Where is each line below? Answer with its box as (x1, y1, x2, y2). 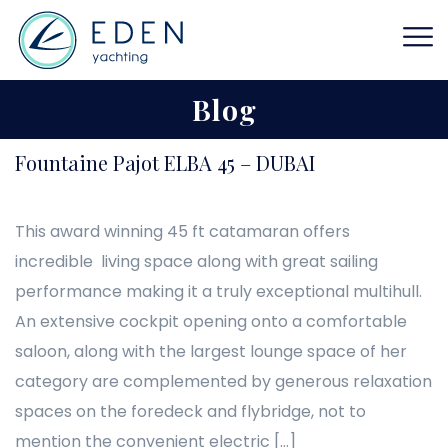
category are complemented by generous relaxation (15, 370, 432, 393)
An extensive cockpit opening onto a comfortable (15, 310, 407, 333)
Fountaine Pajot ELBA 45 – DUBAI (15, 149, 315, 176)
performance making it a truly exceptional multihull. (15, 280, 426, 303)
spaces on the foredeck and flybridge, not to (15, 400, 366, 423)
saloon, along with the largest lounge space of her (15, 340, 407, 363)
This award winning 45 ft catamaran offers (15, 220, 350, 243)
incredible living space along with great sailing (15, 250, 378, 273)
